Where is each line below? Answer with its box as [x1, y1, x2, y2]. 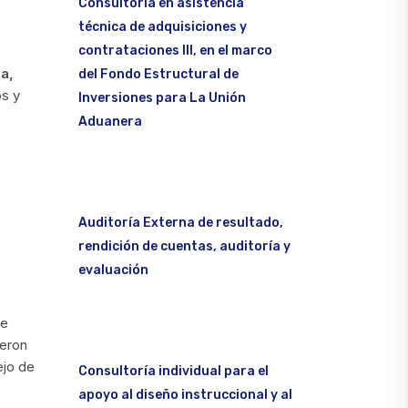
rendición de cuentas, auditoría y [78, 238, 291, 254]
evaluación [78, 261, 148, 278]
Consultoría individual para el [78, 362, 269, 379]
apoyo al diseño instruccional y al [78, 386, 292, 403]
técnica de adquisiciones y [78, 18, 247, 35]
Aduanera [78, 113, 142, 129]
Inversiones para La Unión [78, 89, 246, 106]
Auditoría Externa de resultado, [78, 214, 283, 230]
